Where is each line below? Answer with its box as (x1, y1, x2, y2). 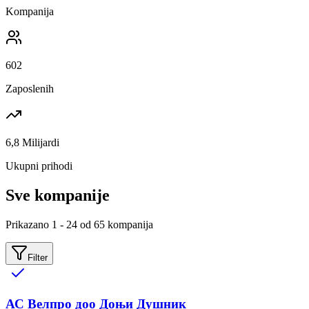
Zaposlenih (6, 82, 54, 94)
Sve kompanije (6, 186, 110, 204)
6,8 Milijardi (6, 136, 59, 148)
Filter (28, 252, 48, 263)
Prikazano (6, 218, 52, 230)
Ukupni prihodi (6, 159, 72, 172)
